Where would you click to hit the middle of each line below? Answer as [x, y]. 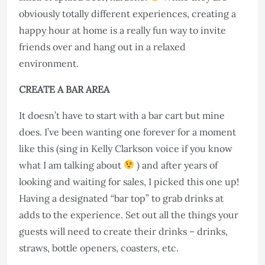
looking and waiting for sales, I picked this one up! [129, 181]
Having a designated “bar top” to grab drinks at [121, 198]
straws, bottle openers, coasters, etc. [99, 248]
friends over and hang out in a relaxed [102, 46]
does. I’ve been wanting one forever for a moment [127, 132]
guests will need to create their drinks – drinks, [123, 231]
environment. [49, 63]
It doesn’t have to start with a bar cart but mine [122, 115]
